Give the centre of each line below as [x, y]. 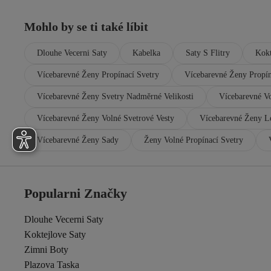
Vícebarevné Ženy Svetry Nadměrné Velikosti [115, 96]
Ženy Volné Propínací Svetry [194, 140]
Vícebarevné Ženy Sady [78, 140]
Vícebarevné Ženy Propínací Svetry [98, 75]
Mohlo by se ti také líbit [86, 27]
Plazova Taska [52, 265]
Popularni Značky [76, 193]
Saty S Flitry [208, 53]
